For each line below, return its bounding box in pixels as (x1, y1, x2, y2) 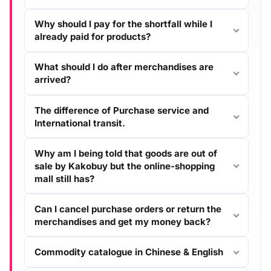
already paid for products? (34, 31, 151, 43)
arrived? (34, 74, 71, 86)
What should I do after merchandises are (34, 61, 214, 73)
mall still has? (34, 172, 94, 184)
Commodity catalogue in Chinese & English (34, 246, 223, 258)
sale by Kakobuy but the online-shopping (34, 160, 215, 172)
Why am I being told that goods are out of (34, 147, 217, 159)
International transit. (34, 117, 125, 129)
